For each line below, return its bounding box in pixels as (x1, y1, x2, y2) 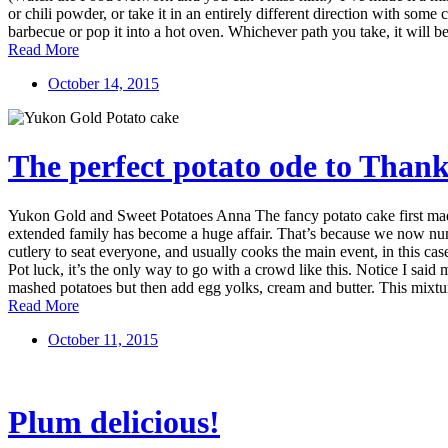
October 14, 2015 (48, 74, 159, 92)
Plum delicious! (8, 404, 220, 441)
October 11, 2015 (48, 330, 158, 348)
